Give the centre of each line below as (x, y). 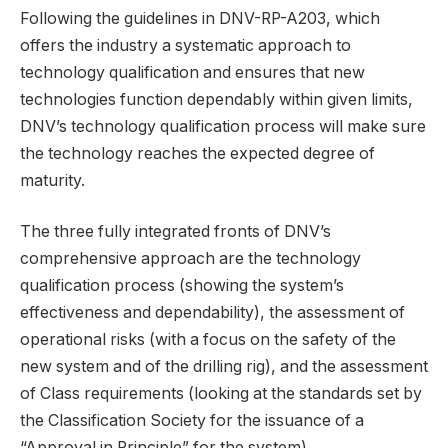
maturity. (52, 180)
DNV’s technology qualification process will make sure (223, 126)
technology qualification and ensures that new (192, 72)
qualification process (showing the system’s (182, 286)
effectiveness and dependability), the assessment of (212, 313)
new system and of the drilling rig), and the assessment (224, 367)
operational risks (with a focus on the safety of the (208, 340)
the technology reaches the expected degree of (197, 153)
